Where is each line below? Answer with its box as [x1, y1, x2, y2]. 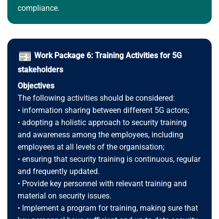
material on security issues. [17, 191, 111, 201]
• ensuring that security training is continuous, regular [17, 154, 200, 164]
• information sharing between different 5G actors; [17, 106, 189, 115]
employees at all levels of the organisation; [17, 142, 164, 152]
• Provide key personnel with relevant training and [17, 179, 187, 189]
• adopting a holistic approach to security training [17, 118, 187, 128]
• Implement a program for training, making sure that [17, 203, 198, 213]
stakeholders [17, 65, 63, 75]
